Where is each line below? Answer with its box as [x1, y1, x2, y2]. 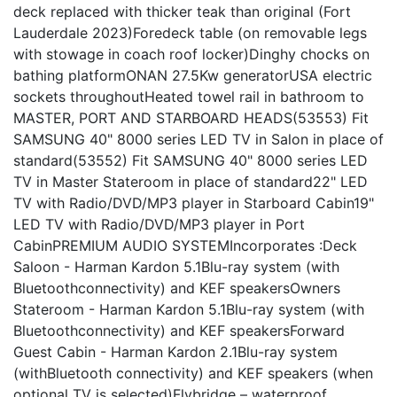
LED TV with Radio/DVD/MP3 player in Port [13, 214, 305, 233]
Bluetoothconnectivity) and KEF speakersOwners [13, 278, 340, 297]
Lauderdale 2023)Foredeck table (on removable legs [13, 23, 367, 42]
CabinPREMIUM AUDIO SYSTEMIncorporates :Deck [13, 236, 357, 254]
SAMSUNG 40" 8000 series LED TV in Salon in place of [13, 129, 384, 148]
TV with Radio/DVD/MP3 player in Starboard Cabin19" [13, 193, 374, 212]
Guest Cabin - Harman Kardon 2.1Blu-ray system [13, 342, 338, 361]
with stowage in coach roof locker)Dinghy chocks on [13, 44, 370, 63]
